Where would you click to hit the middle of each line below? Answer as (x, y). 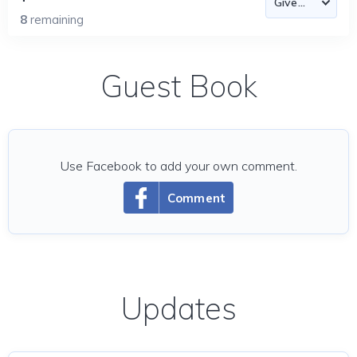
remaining (57, 20)
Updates (178, 308)
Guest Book (178, 86)
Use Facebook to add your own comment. (178, 166)
